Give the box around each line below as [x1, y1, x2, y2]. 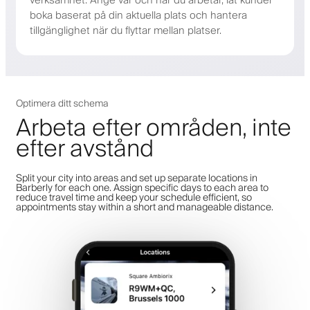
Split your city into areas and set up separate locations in [16, 170, 257, 187]
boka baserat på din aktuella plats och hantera [30, 6, 247, 24]
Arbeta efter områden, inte [16, 108, 291, 149]
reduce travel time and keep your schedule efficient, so [16, 189, 252, 206]
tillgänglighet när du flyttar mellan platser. [30, 21, 221, 39]
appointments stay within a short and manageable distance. [16, 199, 273, 216]
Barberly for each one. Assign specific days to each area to [16, 179, 268, 197]
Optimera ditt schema [16, 95, 109, 112]
